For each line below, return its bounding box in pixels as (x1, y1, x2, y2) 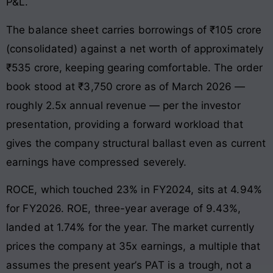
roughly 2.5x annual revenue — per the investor (6, 99, 241, 112)
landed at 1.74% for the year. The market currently (6, 221, 255, 234)
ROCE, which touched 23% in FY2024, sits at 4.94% (6, 183, 262, 196)
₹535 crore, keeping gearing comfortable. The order (6, 61, 263, 74)
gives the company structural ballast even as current (6, 136, 266, 149)
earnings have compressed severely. (6, 155, 187, 168)
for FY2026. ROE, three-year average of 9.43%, (6, 202, 241, 215)
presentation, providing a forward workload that (6, 118, 243, 130)
